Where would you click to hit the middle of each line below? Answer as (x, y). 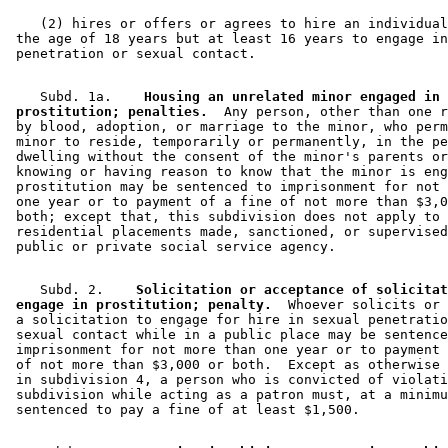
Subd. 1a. (68, 96)
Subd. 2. (64, 289)
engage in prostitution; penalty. (140, 304)
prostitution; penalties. (108, 111)
